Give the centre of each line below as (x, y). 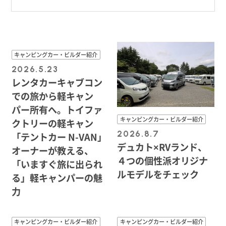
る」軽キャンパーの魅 (57, 178)
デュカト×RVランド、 (162, 147)
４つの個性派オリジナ (163, 160)
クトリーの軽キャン (52, 123)
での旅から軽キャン (52, 96)
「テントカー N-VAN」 (59, 137)
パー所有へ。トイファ (57, 110)
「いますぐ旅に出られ (57, 164)
